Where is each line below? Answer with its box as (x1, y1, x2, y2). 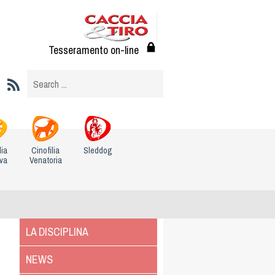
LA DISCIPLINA (26, 223, 88, 239)
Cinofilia (31, 144, 60, 156)
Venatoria (29, 154, 62, 166)
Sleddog (83, 144, 113, 156)
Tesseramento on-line (48, 42, 139, 58)
